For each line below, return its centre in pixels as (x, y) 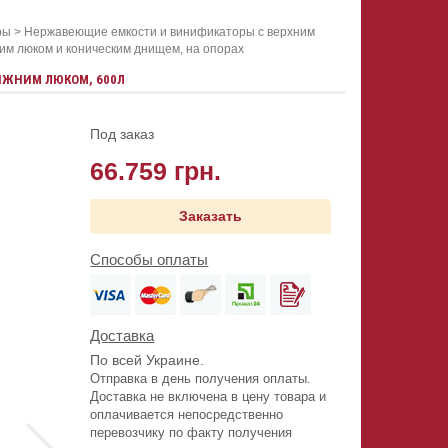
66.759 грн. (156, 171)
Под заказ (122, 134)
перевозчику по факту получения (191, 433)
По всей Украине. (147, 360)
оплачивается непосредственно (187, 415)
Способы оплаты (149, 260)
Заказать (211, 216)
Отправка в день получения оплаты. (201, 379)
